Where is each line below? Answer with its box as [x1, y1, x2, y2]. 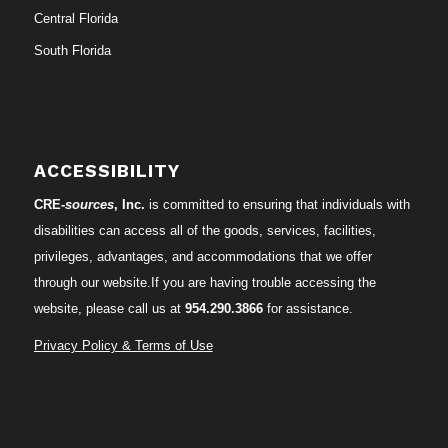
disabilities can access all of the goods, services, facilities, [33, 222, 376, 238]
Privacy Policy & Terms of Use [33, 338, 213, 353]
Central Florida [33, 10, 118, 26]
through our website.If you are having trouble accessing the [33, 274, 376, 290]
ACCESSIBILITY [33, 160, 180, 181]
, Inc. [113, 196, 145, 212]
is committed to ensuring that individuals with [144, 196, 410, 212]
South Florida [33, 42, 111, 58]
